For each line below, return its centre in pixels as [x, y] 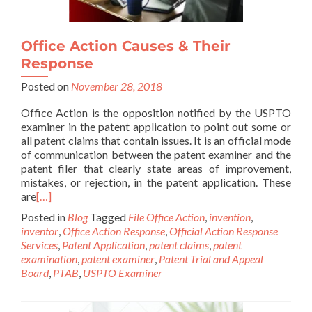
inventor [40, 231]
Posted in [44, 217]
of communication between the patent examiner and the [156, 154]
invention [230, 217]
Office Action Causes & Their [126, 46]
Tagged [109, 217]
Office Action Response [114, 231]
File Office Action [166, 217]
